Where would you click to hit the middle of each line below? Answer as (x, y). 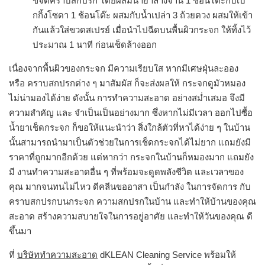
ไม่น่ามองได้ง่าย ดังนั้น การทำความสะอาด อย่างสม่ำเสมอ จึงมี (127, 98)
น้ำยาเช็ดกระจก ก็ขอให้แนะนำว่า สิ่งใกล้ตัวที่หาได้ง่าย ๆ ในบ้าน (130, 127)
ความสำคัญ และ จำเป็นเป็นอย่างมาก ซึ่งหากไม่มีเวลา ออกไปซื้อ (131, 113)
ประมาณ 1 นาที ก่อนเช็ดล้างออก (95, 45)
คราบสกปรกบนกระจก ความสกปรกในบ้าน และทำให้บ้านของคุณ (132, 201)
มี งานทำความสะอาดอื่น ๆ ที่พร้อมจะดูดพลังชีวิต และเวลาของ (126, 172)
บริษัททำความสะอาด (57, 255)
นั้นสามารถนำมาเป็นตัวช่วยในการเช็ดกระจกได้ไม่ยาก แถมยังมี (130, 142)
